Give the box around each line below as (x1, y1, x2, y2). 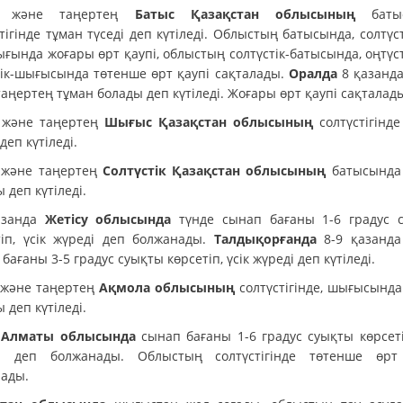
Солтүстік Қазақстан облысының (102, 161, 327, 179)
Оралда (288, 64, 342, 82)
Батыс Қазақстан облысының (134, 4, 355, 22)
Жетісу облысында (44, 210, 172, 228)
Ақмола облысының (99, 278, 239, 296)
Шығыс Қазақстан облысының (104, 112, 319, 130)
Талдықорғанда (213, 229, 317, 247)
